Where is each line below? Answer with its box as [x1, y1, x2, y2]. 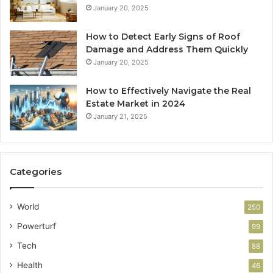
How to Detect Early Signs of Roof [86, 31, 240, 43]
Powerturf [17, 221, 56, 232]
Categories [10, 166, 62, 178]
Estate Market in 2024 [86, 98, 185, 110]
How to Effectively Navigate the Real [86, 85, 251, 97]
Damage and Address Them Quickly [86, 44, 248, 55]
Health [17, 260, 43, 271]
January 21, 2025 [93, 112, 147, 121]
